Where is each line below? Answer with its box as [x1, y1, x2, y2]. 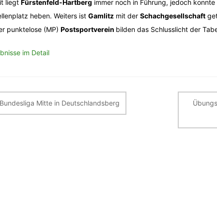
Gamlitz [88, 12, 114, 20]
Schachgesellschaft [140, 12, 205, 20]
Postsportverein [61, 25, 116, 33]
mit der [114, 12, 140, 20]
